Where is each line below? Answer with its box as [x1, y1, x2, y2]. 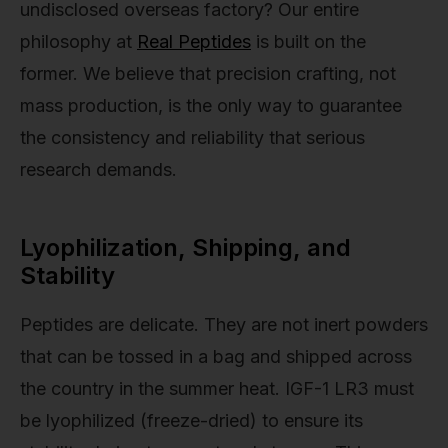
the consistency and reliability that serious [20, 126, 365, 148]
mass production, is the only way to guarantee [20, 94, 402, 116]
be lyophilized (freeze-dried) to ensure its [20, 410, 363, 432]
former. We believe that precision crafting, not [20, 62, 396, 84]
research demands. [20, 158, 177, 180]
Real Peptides [137, 30, 251, 52]
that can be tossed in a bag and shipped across [20, 346, 412, 368]
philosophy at [20, 30, 137, 52]
